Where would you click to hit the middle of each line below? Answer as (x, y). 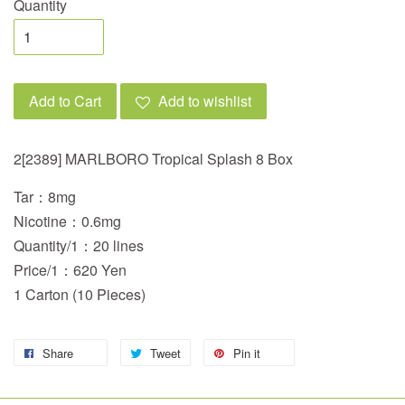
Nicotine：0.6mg (67, 221)
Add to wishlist (205, 100)
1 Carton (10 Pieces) (80, 294)
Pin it (247, 353)
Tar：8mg (45, 196)
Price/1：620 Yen (70, 269)
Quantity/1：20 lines (79, 245)
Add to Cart (65, 100)
